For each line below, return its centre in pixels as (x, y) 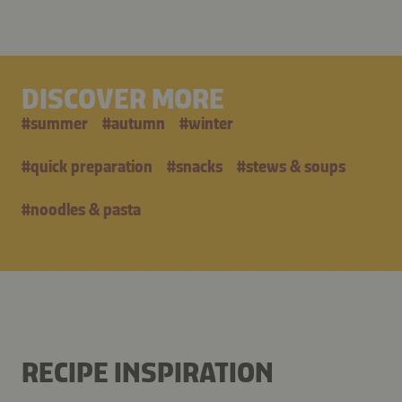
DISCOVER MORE (123, 98)
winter (211, 123)
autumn (138, 123)
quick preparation (92, 166)
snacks (199, 166)
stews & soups (296, 166)
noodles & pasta (86, 210)
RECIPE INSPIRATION (148, 372)
